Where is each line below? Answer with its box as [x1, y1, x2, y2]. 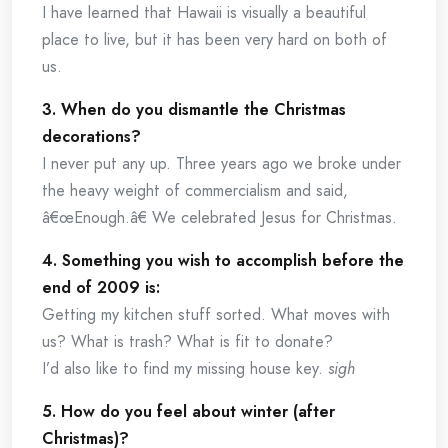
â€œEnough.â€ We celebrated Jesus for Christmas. [42, 206, 397, 229]
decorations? [42, 125, 141, 148]
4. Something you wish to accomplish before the [42, 249, 404, 272]
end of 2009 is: [42, 276, 160, 299]
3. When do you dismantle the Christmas [42, 98, 346, 121]
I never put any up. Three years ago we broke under [42, 152, 401, 175]
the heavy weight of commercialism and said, [42, 179, 348, 202]
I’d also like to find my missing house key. [42, 357, 328, 380]
